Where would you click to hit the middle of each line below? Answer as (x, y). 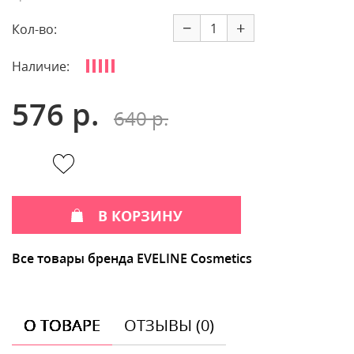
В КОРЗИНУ (140, 215)
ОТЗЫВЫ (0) (169, 325)
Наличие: (41, 66)
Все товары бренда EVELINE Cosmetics (132, 258)
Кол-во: (34, 29)
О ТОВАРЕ (62, 325)
